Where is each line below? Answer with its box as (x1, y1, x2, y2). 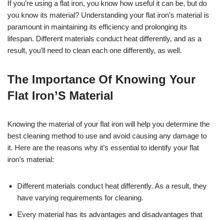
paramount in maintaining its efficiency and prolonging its (7, 22, 187, 31)
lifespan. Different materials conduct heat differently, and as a (7, 34, 201, 43)
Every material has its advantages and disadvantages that (17, 210, 202, 219)
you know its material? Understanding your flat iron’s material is (7, 10, 209, 19)
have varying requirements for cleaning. (17, 193, 143, 202)
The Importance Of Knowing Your (7, 72, 195, 86)
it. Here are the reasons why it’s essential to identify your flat (7, 143, 199, 152)
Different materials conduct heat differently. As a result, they (17, 181, 207, 190)
